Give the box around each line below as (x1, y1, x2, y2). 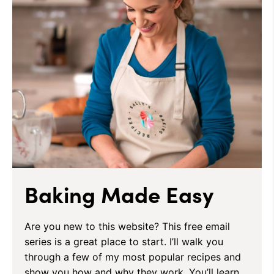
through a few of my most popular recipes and (24, 250, 241, 263)
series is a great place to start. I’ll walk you (24, 235, 223, 248)
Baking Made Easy (24, 178, 213, 209)
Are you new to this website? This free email (24, 220, 230, 232)
